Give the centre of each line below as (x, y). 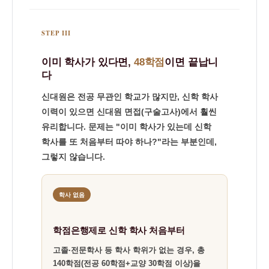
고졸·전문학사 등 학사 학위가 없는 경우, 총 (129, 250)
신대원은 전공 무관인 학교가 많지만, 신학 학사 (130, 97)
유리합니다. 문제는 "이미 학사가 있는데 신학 (126, 127)
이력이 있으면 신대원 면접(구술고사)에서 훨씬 (129, 112)
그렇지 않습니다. (73, 157)
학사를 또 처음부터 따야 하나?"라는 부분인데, (129, 142)
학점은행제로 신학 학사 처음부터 (119, 230)
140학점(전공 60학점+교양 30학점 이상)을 (127, 263)
